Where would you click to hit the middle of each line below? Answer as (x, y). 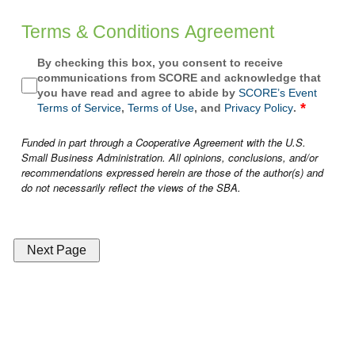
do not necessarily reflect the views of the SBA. (131, 188)
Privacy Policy (259, 108)
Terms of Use (161, 108)
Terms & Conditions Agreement (148, 32)
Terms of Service (79, 108)
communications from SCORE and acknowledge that (179, 78)
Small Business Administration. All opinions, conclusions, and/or (170, 158)
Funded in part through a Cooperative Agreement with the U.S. (164, 143)
